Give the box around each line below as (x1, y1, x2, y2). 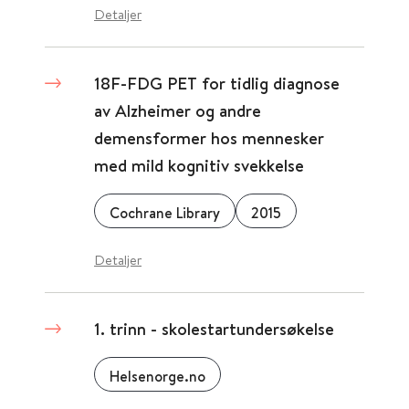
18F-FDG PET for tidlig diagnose (94, 71, 340, 95)
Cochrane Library (110, 203, 220, 223)
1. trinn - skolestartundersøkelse (94, 317, 334, 341)
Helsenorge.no (110, 366, 205, 386)
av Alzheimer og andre (94, 99, 261, 122)
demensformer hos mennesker (94, 126, 324, 150)
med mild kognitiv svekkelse (94, 153, 304, 177)
